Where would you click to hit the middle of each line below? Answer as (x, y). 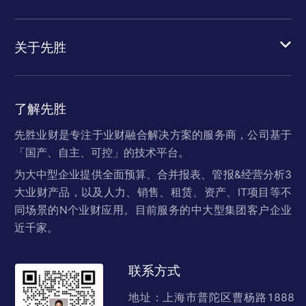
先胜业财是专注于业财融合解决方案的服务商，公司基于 (153, 135)
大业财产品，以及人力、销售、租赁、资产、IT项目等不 (153, 193)
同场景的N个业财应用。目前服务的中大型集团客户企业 (153, 210)
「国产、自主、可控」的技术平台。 (101, 153)
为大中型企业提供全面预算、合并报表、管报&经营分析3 (153, 175)
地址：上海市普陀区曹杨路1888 (211, 297)
